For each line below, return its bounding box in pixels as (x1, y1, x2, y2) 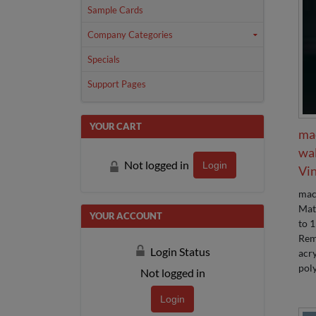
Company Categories (87, 29, 173, 41)
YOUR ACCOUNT (90, 209, 162, 221)
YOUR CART (90, 121, 142, 133)
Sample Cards (87, 4, 143, 16)
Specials (87, 54, 120, 66)
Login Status (146, 244, 210, 258)
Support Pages (87, 78, 146, 90)
